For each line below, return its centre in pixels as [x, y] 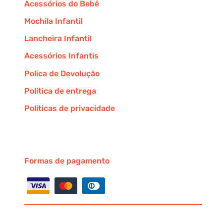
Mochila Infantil [54, 21]
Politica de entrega [60, 91]
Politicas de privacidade [70, 108]
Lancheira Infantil [58, 39]
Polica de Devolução [62, 73]
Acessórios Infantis [61, 56]
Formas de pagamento [67, 161]
